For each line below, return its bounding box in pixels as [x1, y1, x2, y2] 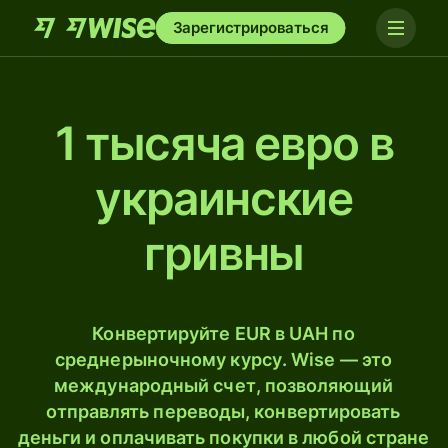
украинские [95, 170, 353, 226]
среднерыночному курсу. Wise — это [55, 349, 392, 370]
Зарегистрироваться [172, 18, 329, 37]
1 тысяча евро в [54, 115, 394, 171]
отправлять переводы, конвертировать [46, 401, 401, 422]
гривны [144, 225, 304, 281]
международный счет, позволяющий [54, 375, 393, 396]
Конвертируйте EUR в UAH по [92, 323, 355, 344]
